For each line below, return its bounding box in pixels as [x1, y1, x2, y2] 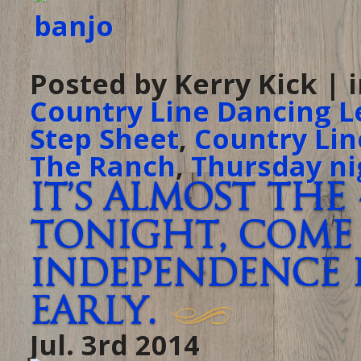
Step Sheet [30, 119, 179, 157]
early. [30, 290, 156, 334]
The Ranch [30, 147, 176, 185]
